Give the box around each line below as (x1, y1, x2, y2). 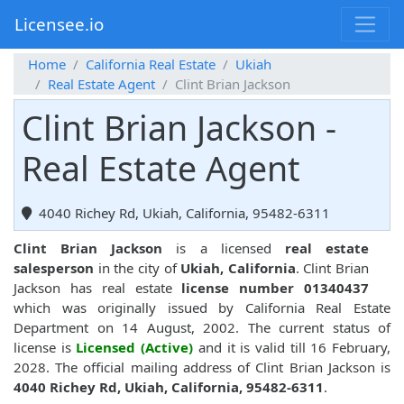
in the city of (94, 259, 181, 278)
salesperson (14, 259, 94, 278)
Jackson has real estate (14, 279, 182, 298)
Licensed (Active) (76, 338, 194, 357)
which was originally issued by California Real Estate (14, 298, 390, 317)
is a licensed (162, 239, 285, 258)
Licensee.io (14, 13, 104, 36)
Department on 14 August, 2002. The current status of (14, 318, 390, 337)
